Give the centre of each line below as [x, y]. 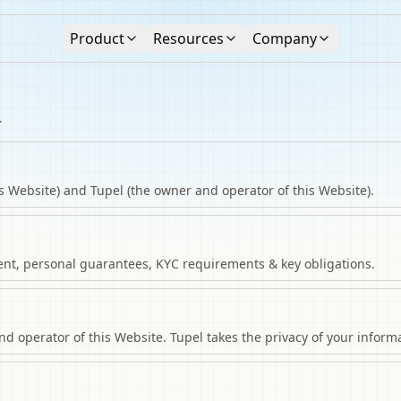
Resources [188, 38]
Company [284, 38]
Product [97, 38]
